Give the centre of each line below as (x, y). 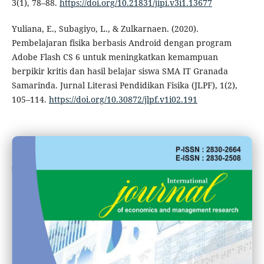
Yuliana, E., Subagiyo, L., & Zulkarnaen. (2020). (105, 29)
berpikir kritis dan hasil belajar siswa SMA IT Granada (120, 71)
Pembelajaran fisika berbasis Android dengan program (121, 43)
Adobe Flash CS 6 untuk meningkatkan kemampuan (115, 57)
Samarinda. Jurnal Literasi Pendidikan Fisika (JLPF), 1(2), (124, 85)
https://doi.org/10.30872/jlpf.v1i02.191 (123, 100)
